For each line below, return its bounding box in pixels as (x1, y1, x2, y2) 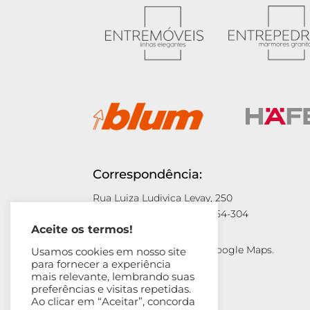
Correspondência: (93, 166, 203, 182)
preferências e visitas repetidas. (31, 283, 191, 295)
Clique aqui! (93, 259, 150, 273)
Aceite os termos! (31, 223, 133, 236)
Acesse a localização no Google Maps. (93, 244, 275, 257)
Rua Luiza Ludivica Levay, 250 (93, 191, 233, 204)
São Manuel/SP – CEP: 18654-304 (93, 207, 249, 220)
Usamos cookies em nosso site (31, 246, 186, 258)
